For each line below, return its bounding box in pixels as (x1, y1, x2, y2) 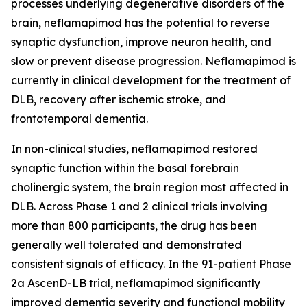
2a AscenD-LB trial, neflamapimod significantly (11, 275, 260, 290)
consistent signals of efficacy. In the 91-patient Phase (11, 256, 291, 271)
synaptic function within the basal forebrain (11, 160, 239, 175)
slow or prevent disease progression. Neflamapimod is (11, 53, 296, 68)
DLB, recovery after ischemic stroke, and (11, 92, 226, 106)
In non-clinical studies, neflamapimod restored (11, 141, 258, 156)
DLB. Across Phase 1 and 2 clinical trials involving (11, 199, 267, 213)
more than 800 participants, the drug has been (11, 218, 257, 232)
